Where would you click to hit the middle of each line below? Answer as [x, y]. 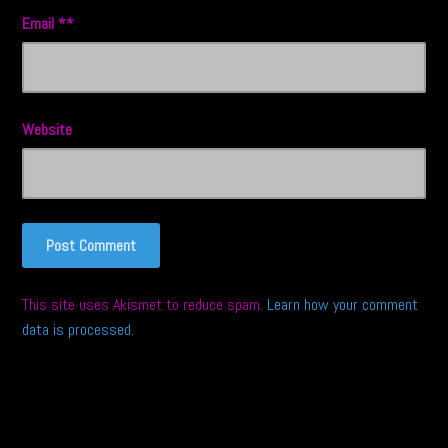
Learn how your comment [343, 305]
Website [47, 130]
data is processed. [78, 330]
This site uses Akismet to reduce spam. [145, 305]
